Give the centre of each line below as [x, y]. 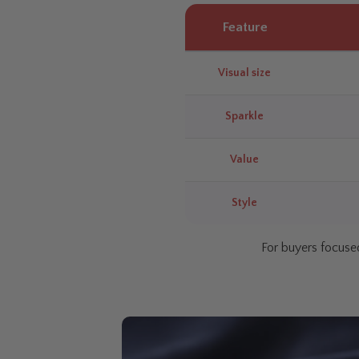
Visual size [245, 73]
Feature [244, 28]
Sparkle [245, 117]
